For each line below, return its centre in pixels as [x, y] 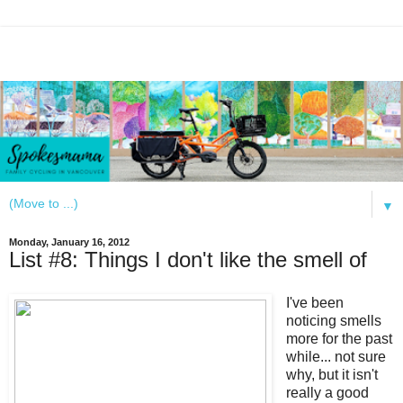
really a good [327, 392]
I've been [314, 302]
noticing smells [333, 320]
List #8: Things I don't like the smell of [188, 260]
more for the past [339, 338]
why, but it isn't [331, 374]
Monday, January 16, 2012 [69, 242]
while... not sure [336, 356]
